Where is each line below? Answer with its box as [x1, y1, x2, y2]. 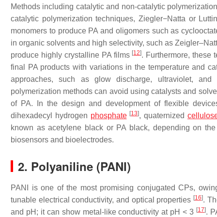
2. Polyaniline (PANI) [18, 158, 131, 174]
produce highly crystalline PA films [11, 51, 132, 59]
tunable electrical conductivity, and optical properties [11, 196, 193, 204]
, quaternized [139, 111, 187, 120]
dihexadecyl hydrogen [11, 111, 91, 120]
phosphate [90, 111, 127, 120]
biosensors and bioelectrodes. [11, 136, 114, 144]
